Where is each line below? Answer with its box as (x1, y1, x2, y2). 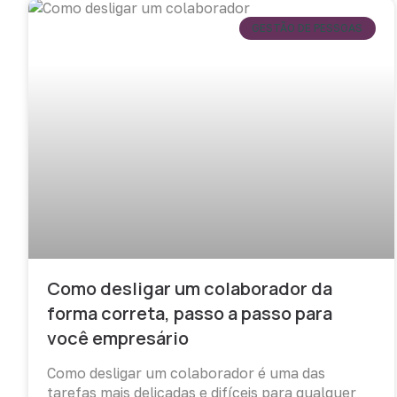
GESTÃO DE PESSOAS (252, 21, 363, 35)
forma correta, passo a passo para (47, 301, 332, 326)
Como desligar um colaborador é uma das (47, 364, 325, 383)
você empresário (47, 326, 189, 351)
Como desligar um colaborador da (47, 276, 332, 301)
